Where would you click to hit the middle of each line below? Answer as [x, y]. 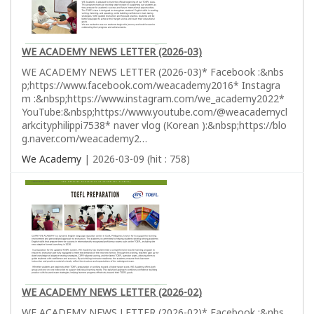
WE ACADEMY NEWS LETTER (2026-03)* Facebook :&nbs [153, 71]
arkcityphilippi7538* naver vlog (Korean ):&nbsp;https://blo [154, 125]
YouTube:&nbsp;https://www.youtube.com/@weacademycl [155, 111]
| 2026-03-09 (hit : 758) [136, 158]
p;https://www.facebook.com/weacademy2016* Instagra [151, 85]
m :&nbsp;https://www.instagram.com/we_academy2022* [153, 98]
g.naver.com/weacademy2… [84, 138]
